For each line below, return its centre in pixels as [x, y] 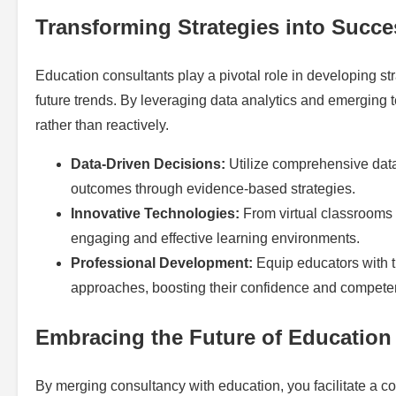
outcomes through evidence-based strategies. [213, 189]
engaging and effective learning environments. [215, 239]
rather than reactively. [102, 126]
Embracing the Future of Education [213, 338]
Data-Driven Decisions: [148, 164]
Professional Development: [162, 263]
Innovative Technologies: [155, 214]
